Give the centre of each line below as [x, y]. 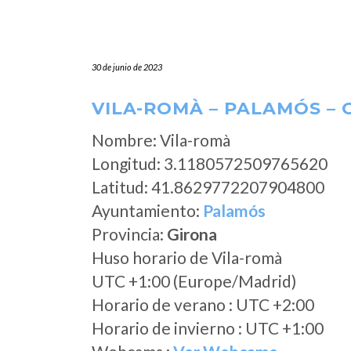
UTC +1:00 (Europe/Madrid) [194, 281]
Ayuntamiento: [147, 210]
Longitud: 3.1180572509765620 [210, 163]
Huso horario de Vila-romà [187, 257]
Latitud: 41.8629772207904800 [208, 187]
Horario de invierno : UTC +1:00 [208, 328]
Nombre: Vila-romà [161, 140]
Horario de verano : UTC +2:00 [203, 304]
